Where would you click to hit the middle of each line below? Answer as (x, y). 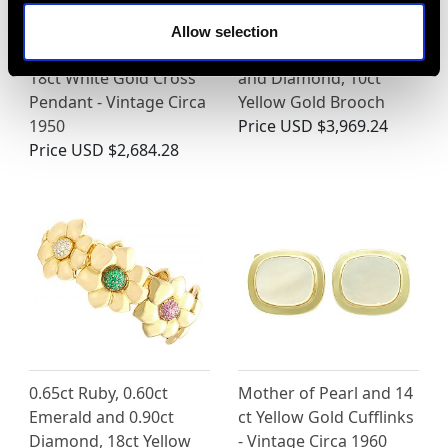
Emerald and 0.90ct (101, 416)
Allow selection (224, 31)
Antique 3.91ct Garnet (320, 53)
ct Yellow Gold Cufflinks (326, 416)
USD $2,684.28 (125, 149)
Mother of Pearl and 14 (325, 392)
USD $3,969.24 (334, 125)
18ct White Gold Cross (112, 77)
